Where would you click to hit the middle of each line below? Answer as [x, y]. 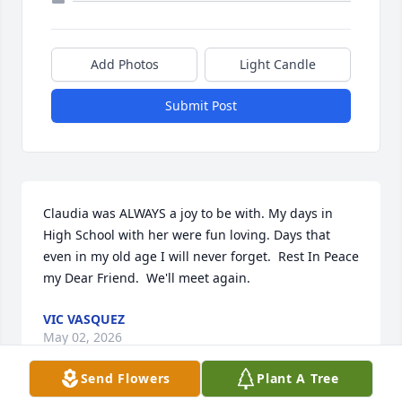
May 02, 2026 [83, 337]
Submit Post [201, 106]
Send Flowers [126, 378]
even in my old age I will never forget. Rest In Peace [201, 257]
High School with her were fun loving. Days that [187, 235]
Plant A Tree [298, 378]
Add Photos [124, 65]
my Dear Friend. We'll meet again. [147, 278]
